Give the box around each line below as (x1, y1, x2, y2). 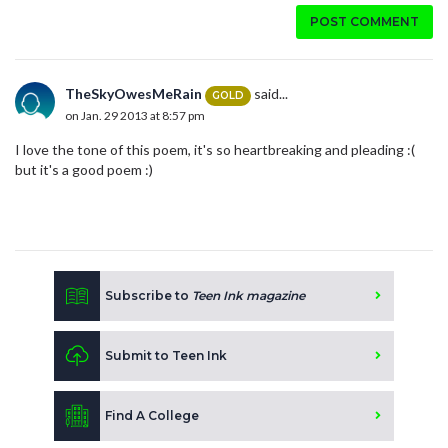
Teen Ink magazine (192, 288, 305, 304)
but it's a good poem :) (15, 161, 153, 179)
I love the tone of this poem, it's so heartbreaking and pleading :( (15, 141, 415, 159)
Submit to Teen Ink (105, 348, 227, 364)
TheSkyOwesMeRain (65, 85, 202, 103)
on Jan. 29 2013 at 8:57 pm (65, 107, 205, 123)
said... (251, 85, 288, 103)
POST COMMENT (310, 14, 419, 30)
